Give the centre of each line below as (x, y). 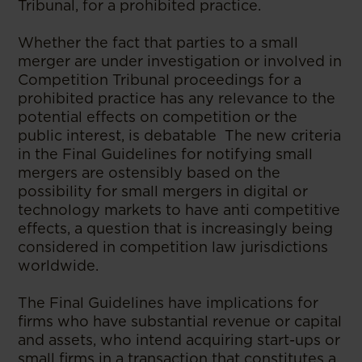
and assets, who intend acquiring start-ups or (179, 339)
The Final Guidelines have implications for (168, 302)
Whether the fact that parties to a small (158, 42)
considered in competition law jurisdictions (173, 246)
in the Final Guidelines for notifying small (166, 154)
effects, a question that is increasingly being (176, 228)
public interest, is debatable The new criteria (180, 135)
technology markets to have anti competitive (179, 209)
